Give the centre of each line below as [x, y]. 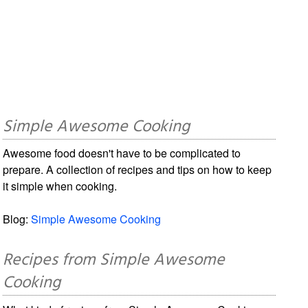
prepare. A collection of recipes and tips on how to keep [137, 169]
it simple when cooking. [60, 186]
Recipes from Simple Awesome [114, 260]
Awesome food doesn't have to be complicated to [122, 153]
